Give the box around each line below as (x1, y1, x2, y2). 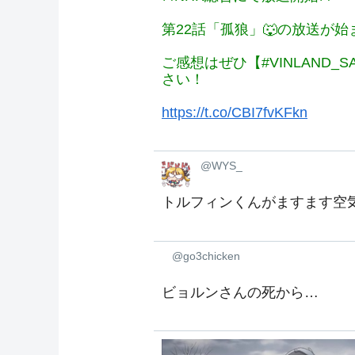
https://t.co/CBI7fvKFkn (162, 105, 307, 121)
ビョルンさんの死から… (162, 284, 319, 300)
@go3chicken (172, 249, 240, 262)
